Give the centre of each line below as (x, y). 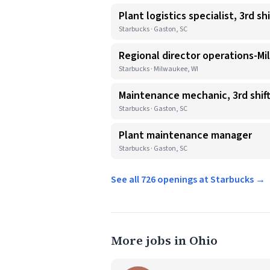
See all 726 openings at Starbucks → (188, 180)
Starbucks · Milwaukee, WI (159, 69)
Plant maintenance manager (185, 135)
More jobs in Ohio (164, 240)
